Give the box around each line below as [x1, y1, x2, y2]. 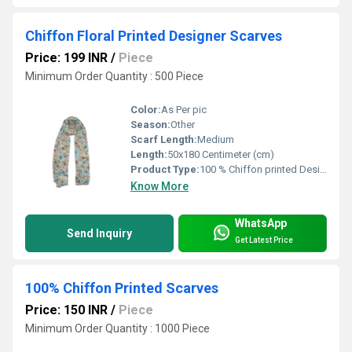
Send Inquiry [67, 227, 132, 240]
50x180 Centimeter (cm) [167, 148, 274, 161]
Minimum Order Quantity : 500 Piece [25, 70, 203, 83]
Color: [130, 104, 161, 116]
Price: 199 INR [25, 50, 108, 66]
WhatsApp [235, 216, 287, 229]
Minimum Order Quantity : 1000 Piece [25, 322, 210, 335]
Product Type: [130, 163, 200, 176]
